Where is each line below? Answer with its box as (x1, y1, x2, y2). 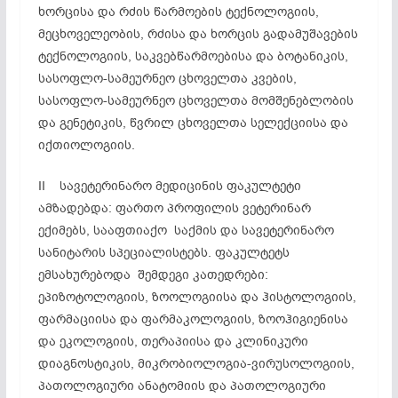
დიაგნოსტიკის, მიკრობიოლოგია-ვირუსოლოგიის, (37, 354, 354, 372)
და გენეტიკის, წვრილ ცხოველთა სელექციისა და (37, 114, 348, 131)
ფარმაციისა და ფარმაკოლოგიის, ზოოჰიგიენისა (37, 310, 348, 328)
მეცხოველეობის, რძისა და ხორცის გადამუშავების (37, 25, 358, 43)
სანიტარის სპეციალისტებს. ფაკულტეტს (37, 243, 290, 261)
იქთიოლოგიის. (37, 136, 135, 154)
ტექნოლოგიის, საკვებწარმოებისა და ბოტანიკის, (37, 47, 348, 65)
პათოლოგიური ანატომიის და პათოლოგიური (37, 377, 326, 394)
